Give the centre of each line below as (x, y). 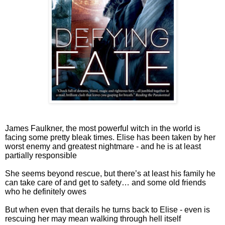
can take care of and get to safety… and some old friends (105, 182)
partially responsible (41, 155)
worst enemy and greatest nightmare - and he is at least (103, 146)
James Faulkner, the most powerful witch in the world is (103, 128)
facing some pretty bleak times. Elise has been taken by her (110, 137)
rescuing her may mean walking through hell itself (93, 218)
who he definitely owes (46, 191)
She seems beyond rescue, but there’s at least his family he (110, 173)
